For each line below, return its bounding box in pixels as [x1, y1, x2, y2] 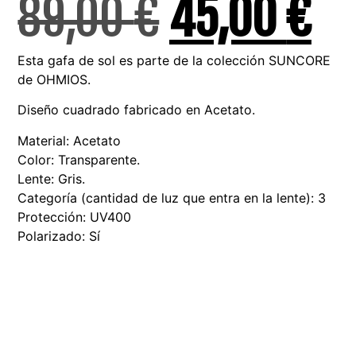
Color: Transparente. [17, 151, 141, 168]
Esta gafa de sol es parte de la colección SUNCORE [17, 52, 331, 69]
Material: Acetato [17, 132, 122, 149]
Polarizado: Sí [17, 227, 101, 244]
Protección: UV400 [17, 208, 132, 225]
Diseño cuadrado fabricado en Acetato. [17, 102, 256, 118]
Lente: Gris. [17, 170, 86, 187]
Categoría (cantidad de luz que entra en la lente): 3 [17, 189, 327, 206]
